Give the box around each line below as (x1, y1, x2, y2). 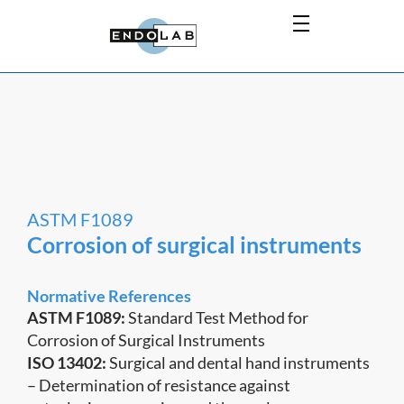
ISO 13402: (27, 353, 106, 372)
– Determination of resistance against (27, 375, 290, 395)
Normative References (27, 286, 191, 306)
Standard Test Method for (125, 308, 308, 327)
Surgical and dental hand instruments (106, 353, 370, 372)
